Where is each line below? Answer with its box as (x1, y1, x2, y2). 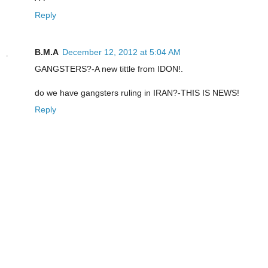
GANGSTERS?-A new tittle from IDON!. (35, 63, 183, 74)
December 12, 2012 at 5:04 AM (62, 47, 181, 57)
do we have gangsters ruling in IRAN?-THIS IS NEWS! (35, 87, 239, 98)
